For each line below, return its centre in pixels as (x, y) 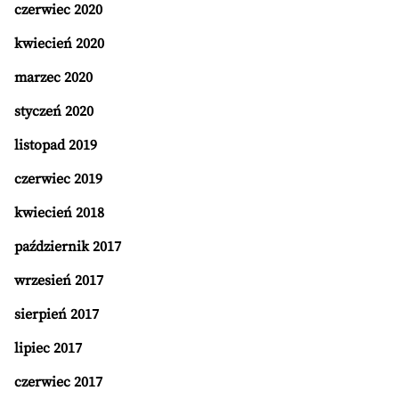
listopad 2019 (56, 145)
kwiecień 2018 (59, 213)
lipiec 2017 (48, 348)
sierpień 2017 (57, 314)
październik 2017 (68, 247)
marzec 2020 (53, 77)
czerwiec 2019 (58, 179)
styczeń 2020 (54, 111)
